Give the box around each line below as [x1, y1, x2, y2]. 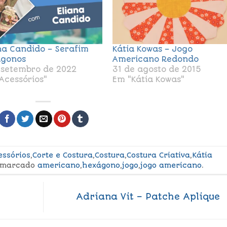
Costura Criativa [127, 150, 191, 159]
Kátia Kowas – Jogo [112, 45, 193, 54]
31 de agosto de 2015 [112, 65, 202, 74]
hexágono [82, 161, 121, 169]
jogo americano [140, 161, 202, 169]
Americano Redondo [112, 55, 199, 64]
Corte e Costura [32, 150, 93, 159]
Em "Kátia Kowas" [112, 75, 185, 85]
